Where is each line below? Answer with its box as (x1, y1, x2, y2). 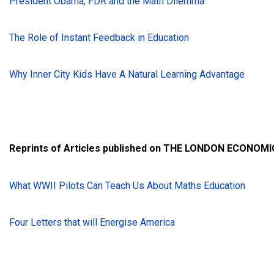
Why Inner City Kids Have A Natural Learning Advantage (9, 68, 245, 81)
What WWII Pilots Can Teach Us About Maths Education (9, 179, 245, 191)
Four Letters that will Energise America (9, 216, 175, 228)
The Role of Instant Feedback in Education (9, 32, 189, 44)
